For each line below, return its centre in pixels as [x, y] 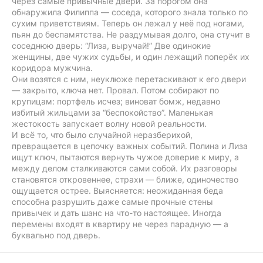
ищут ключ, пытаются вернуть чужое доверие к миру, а [125, 157]
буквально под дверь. [56, 235]
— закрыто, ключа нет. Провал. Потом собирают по [115, 90]
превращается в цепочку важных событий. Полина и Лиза [130, 146]
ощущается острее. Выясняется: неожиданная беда [117, 190]
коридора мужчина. [52, 68]
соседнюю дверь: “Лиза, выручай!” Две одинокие [111, 45]
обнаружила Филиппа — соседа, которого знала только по [130, 12]
